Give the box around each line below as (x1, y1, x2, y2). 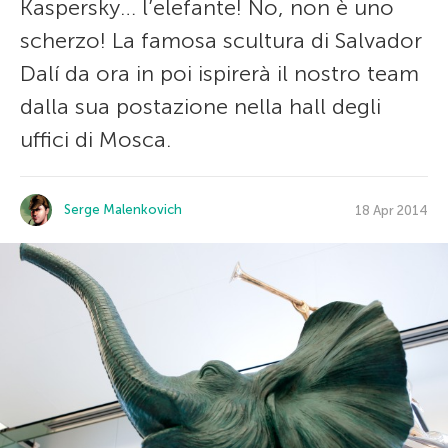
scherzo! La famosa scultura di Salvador (20, 27, 422, 54)
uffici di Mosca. (20, 126, 171, 153)
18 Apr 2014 (355, 202, 428, 218)
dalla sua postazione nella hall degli (20, 93, 381, 120)
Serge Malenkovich (64, 202, 182, 217)
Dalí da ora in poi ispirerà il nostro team (20, 60, 419, 87)
